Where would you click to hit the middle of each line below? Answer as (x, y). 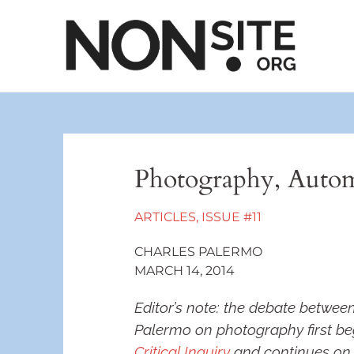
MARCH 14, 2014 (185, 271)
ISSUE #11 (232, 217)
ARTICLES (165, 217)
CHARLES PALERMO (198, 252)
